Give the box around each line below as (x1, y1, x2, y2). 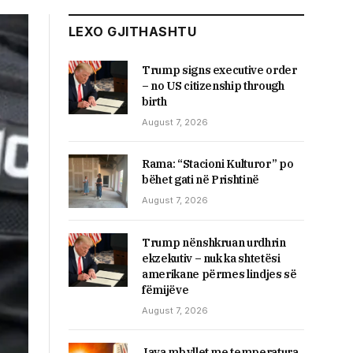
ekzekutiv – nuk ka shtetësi (142, 251, 281, 266)
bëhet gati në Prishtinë (142, 172, 259, 187)
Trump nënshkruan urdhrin (142, 235, 286, 250)
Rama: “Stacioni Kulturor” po (142, 156, 294, 171)
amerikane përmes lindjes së (142, 266, 297, 281)
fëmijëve (142, 282, 189, 297)
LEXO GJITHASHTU (69, 23, 197, 39)
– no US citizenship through (142, 78, 284, 93)
